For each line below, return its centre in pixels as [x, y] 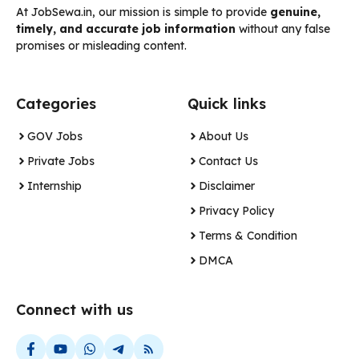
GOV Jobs [55, 136]
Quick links [227, 103]
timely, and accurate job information [126, 28]
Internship [54, 186]
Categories [56, 103]
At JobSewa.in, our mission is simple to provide [143, 12]
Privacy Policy [236, 210]
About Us [224, 136]
